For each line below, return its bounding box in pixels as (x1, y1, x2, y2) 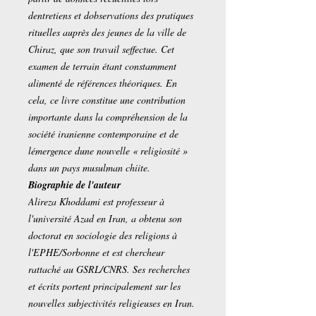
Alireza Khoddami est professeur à (28, 195, 164, 208)
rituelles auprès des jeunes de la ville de (28, 25, 186, 39)
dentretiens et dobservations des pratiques (28, 8, 193, 22)
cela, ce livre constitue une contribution (28, 93, 186, 107)
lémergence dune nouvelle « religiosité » (28, 144, 188, 157)
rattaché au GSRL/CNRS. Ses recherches (28, 262, 190, 276)
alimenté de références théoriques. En (28, 76, 177, 90)
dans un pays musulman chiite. (28, 161, 150, 174)
